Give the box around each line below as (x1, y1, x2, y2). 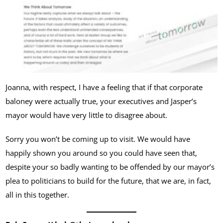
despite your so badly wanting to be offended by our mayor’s (5, 161, 215, 172)
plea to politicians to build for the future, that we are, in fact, (5, 175, 212, 186)
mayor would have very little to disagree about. (5, 110, 172, 120)
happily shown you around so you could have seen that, (5, 147, 198, 158)
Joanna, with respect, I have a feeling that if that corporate (5, 82, 203, 92)
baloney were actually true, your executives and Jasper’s (5, 96, 197, 106)
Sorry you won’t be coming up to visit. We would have (5, 133, 191, 144)
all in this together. (5, 189, 70, 200)
